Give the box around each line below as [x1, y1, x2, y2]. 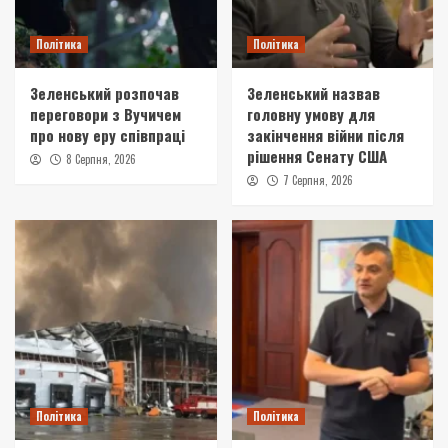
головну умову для [246, 102, 375, 125]
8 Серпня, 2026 [66, 150, 136, 167]
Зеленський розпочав [30, 81, 179, 104]
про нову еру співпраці [30, 123, 185, 146]
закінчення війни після [246, 123, 404, 146]
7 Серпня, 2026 [282, 171, 353, 188]
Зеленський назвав [246, 81, 380, 104]
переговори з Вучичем [30, 102, 181, 125]
